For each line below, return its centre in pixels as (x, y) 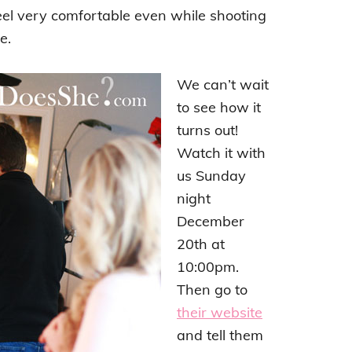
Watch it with (221, 153)
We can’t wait (223, 84)
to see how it (219, 107)
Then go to (212, 290)
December (211, 221)
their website (220, 312)
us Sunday (211, 176)
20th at (201, 244)
